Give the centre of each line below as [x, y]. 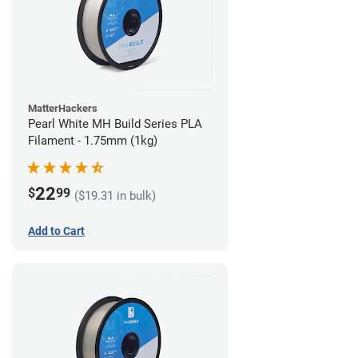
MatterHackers [63, 109]
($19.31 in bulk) [115, 196]
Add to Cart [56, 231]
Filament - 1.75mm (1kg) [93, 141]
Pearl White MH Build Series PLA [115, 124]
